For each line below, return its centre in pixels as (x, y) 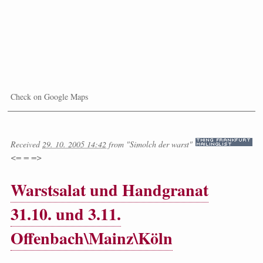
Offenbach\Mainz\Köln (92, 238)
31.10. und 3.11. (66, 214)
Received (26, 144)
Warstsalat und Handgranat (109, 190)
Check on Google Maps (49, 97)
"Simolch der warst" (159, 144)
